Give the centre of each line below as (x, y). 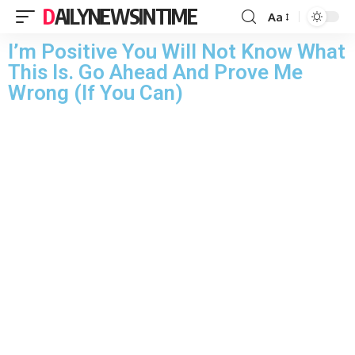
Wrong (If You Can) (95, 93)
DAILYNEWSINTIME (126, 16)
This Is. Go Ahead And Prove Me (155, 72)
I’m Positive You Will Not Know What (177, 52)
